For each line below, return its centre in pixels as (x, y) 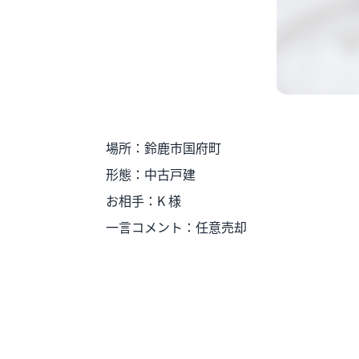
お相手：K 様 (143, 201)
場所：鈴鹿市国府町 (163, 148)
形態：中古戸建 (151, 174)
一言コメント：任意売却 (176, 227)
